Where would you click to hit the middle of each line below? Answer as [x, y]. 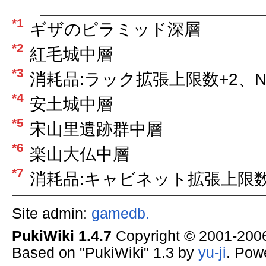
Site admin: [51, 213]
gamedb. [120, 213]
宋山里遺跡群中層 [96, 129]
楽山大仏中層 [79, 154]
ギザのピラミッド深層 [115, 29]
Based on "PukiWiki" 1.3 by [105, 253]
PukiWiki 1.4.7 [61, 236]
